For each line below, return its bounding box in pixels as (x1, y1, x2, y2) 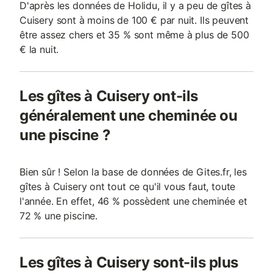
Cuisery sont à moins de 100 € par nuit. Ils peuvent (19, 14, 249, 26)
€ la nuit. (19, 43, 59, 55)
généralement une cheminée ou (19, 107, 238, 124)
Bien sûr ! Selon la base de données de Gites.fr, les (19, 166, 247, 178)
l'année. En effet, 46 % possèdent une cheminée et (19, 195, 247, 207)
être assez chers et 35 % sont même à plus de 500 (19, 29, 249, 41)
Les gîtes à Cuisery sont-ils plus (19, 253, 238, 271)
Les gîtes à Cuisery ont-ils (19, 87, 198, 105)
